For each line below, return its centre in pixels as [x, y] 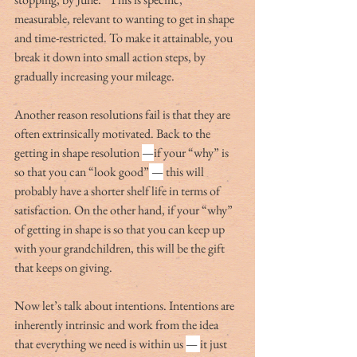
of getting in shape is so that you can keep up [121, 229]
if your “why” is [192, 153]
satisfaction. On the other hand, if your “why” [125, 210]
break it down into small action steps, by [111, 57]
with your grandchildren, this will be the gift [121, 249]
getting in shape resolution [78, 153]
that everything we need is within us [100, 344]
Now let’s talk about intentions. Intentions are [126, 306]
